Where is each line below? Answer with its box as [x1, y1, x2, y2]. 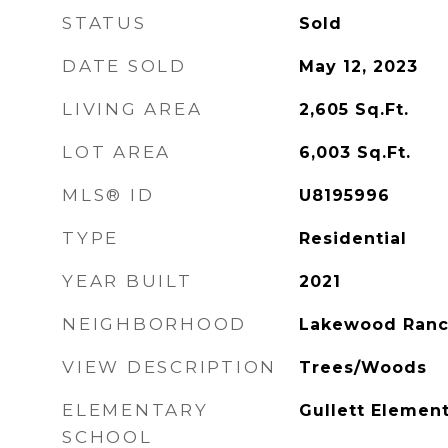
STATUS [62, 13, 147, 33]
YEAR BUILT [62, 271, 193, 291]
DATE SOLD [62, 56, 187, 76]
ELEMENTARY [62, 400, 209, 420]
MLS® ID [62, 185, 155, 205]
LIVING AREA [62, 99, 203, 119]
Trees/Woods [298, 358, 427, 377]
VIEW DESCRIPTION [62, 357, 277, 377]
